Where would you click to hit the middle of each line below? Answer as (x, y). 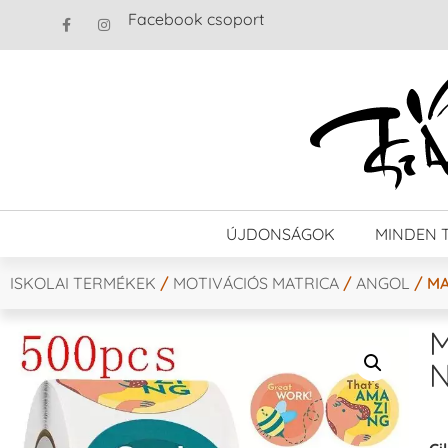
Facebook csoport (196, 19)
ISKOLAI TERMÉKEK (83, 282)
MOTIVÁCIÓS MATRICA (256, 282)
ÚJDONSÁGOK (280, 233)
